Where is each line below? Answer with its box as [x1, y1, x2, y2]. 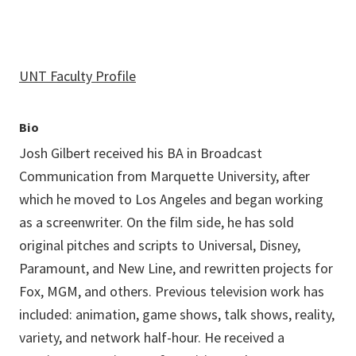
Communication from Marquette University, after [19, 167, 310, 186]
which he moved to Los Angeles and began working [19, 190, 323, 209]
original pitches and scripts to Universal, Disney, [19, 236, 300, 255]
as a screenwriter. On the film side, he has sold [19, 213, 294, 232]
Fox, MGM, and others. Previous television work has [19, 282, 324, 301]
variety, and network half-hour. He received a [19, 328, 284, 347]
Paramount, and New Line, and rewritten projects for [19, 259, 333, 278]
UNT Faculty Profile [19, 67, 136, 86]
